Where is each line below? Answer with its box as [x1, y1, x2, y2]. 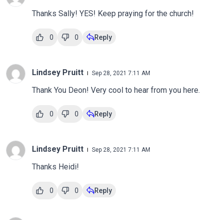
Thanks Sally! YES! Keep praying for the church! [32, 9, 194, 18]
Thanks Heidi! [32, 162, 80, 171]
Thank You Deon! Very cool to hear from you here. [32, 85, 200, 95]
